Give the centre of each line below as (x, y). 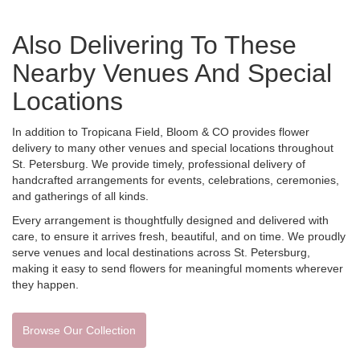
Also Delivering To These (154, 45)
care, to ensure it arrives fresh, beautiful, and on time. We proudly (179, 236)
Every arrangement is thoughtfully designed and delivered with (170, 220)
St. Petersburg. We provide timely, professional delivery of (159, 164)
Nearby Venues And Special (172, 73)
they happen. (45, 284)
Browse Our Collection (79, 330)
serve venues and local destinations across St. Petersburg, (161, 252)
